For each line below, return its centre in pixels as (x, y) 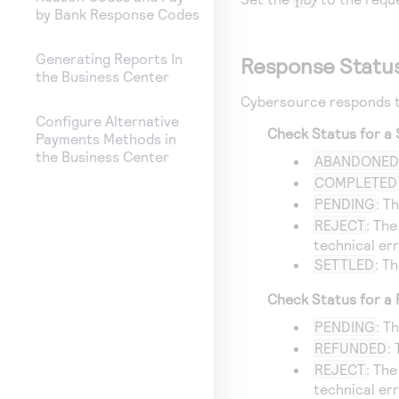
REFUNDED (351, 348)
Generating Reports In (109, 59)
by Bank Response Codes (118, 14)
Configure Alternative (107, 121)
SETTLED (345, 264)
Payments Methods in (106, 139)
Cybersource (283, 101)
